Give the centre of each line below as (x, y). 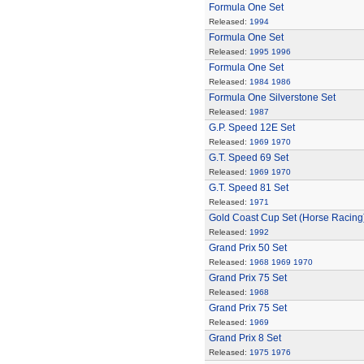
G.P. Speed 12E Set (251, 128)
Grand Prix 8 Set (245, 338)
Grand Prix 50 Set (247, 248)
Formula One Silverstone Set (272, 97)
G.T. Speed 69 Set (248, 158)
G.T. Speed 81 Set (248, 188)
